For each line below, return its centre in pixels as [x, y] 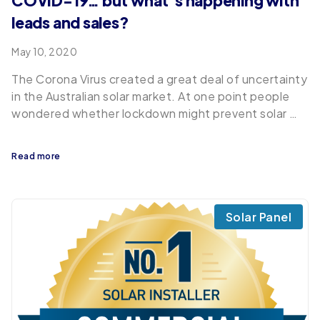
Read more [36, 156]
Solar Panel [258, 217]
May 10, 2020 [44, 52]
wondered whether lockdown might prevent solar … [155, 114]
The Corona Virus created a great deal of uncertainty [159, 79]
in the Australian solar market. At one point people [151, 96]
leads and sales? [70, 23]
